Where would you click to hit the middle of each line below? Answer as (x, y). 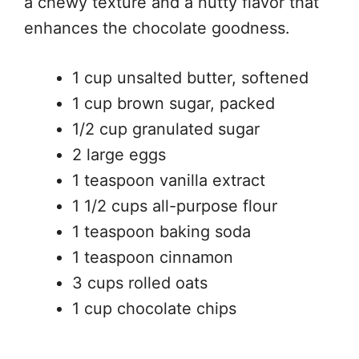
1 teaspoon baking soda (161, 232)
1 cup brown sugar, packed (173, 103)
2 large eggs (119, 155)
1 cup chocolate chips (154, 309)
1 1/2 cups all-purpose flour (175, 206)
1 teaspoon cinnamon (153, 257)
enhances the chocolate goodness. (157, 28)
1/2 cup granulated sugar (166, 129)
